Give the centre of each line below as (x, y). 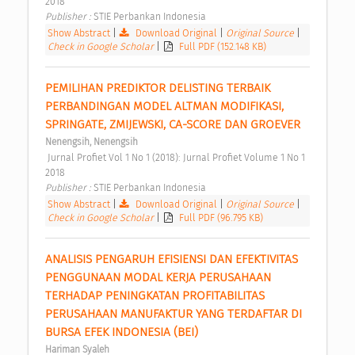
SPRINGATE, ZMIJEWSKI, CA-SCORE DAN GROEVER (174, 125)
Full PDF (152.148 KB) (223, 47)
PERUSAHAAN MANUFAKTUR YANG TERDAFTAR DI (174, 314)
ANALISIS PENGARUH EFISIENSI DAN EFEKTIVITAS (172, 260)
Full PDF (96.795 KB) (221, 218)
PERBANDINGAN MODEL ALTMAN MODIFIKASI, (164, 107)
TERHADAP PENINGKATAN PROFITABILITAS (155, 296)
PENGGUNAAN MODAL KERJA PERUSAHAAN (158, 278)
